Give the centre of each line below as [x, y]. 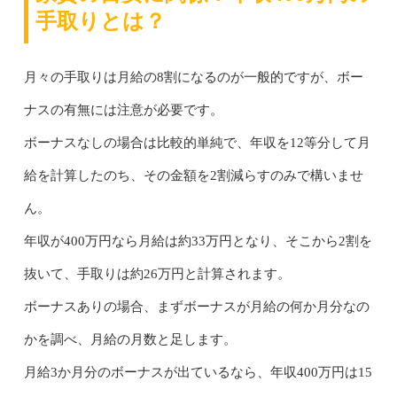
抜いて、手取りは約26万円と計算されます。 [157, 273]
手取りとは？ [100, 20]
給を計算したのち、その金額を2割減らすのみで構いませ [193, 175]
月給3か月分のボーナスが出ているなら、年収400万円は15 [198, 372]
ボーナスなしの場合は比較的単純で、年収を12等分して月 [197, 142]
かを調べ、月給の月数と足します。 [130, 339]
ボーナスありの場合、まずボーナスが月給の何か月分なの [196, 306]
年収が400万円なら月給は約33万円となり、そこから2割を [198, 241]
